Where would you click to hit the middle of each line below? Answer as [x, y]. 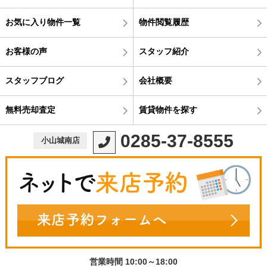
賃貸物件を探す [168, 110]
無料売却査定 [30, 110]
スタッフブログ [34, 80]
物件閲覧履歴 [164, 22]
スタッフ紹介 [164, 51]
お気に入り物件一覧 [43, 22]
